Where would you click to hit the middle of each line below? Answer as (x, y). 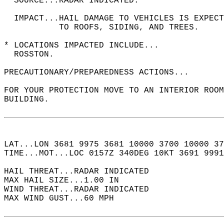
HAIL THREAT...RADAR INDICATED (81, 171)
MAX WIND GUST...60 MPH (64, 198)
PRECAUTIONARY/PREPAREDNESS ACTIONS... (101, 72)
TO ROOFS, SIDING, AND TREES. (106, 27)
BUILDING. (31, 99)
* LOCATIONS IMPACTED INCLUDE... (86, 45)
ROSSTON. (34, 54)
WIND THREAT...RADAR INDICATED (81, 189)
